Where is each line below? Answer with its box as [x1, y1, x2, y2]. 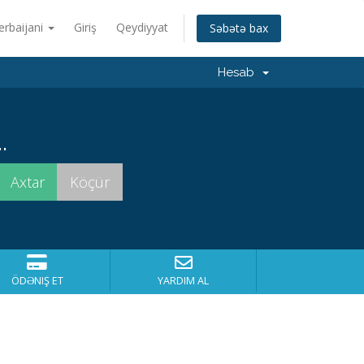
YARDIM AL [158, 274, 209, 288]
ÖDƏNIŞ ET [11, 274, 63, 288]
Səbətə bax [210, 20, 268, 37]
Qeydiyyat [116, 19, 168, 35]
